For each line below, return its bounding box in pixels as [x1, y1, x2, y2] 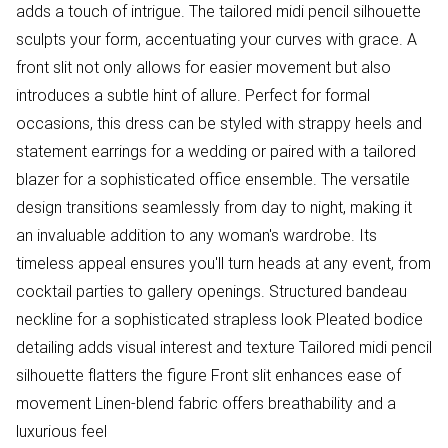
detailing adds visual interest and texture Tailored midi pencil [16, 337, 432, 357]
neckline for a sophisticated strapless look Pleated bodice [16, 309, 423, 329]
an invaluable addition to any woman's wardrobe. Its [16, 225, 377, 245]
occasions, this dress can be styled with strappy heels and [16, 113, 422, 133]
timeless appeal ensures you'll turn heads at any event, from [16, 253, 431, 273]
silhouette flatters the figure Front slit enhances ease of [16, 365, 401, 385]
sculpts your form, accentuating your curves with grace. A [16, 29, 417, 49]
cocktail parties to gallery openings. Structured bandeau [16, 281, 407, 301]
